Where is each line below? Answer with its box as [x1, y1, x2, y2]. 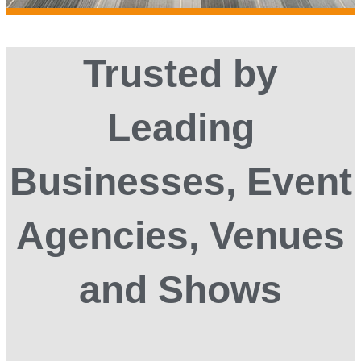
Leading [106, 106, 255, 150]
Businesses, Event [9, 160, 352, 204]
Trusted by [83, 52, 278, 96]
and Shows [79, 268, 282, 312]
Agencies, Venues [16, 214, 345, 258]
